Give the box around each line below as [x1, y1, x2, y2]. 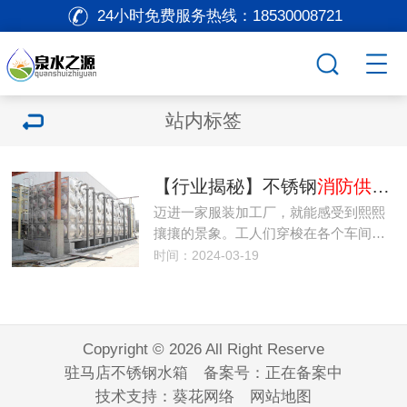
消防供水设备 [316, 176, 372, 196]
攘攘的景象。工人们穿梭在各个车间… [153, 225, 385, 241]
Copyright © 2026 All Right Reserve [83, 341, 324, 358]
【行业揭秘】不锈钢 [153, 176, 317, 196]
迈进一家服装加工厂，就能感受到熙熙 [153, 204, 385, 220]
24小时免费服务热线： [96, 7, 253, 25]
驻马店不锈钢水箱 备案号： [65, 364, 265, 382]
